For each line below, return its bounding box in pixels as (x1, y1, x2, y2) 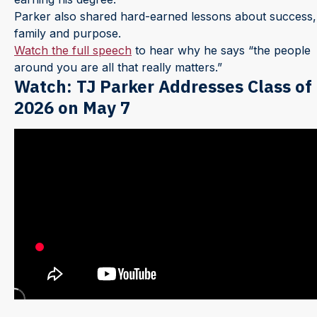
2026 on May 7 (14, 96, 130, 119)
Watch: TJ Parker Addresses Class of (14, 74, 312, 98)
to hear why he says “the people (132, 42, 311, 57)
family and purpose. (14, 25, 121, 40)
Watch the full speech (14, 42, 132, 57)
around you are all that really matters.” (14, 59, 222, 74)
